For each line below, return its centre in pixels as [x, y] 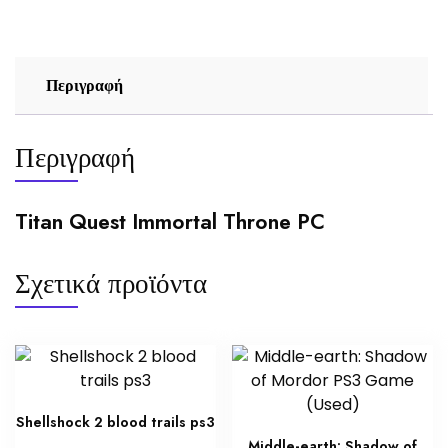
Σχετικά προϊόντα [111, 283]
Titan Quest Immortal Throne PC [170, 221]
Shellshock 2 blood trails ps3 [115, 421]
